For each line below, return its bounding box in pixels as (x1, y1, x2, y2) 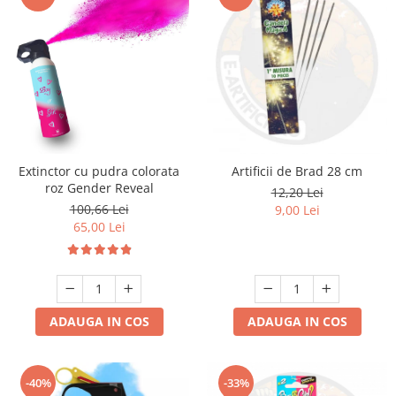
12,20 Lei (270, 184, 324, 202)
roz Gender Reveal (44, 179, 154, 197)
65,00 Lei (72, 218, 126, 236)
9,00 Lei (274, 202, 320, 219)
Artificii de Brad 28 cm (327, 163, 362, 180)
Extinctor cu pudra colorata (19, 163, 179, 180)
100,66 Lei (69, 201, 129, 218)
